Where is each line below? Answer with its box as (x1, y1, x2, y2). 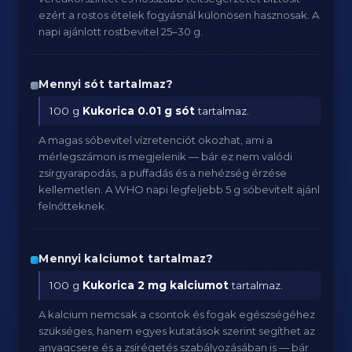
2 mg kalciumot (137, 279, 229, 291)
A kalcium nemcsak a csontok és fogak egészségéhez (38, 308, 316, 321)
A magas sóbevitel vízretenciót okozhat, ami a (38, 134, 273, 146)
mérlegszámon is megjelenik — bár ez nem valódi (38, 150, 293, 163)
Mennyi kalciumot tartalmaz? (38, 252, 214, 265)
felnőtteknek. (38, 200, 108, 212)
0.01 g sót (137, 104, 196, 117)
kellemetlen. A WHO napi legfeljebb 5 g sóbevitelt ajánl (38, 183, 321, 196)
